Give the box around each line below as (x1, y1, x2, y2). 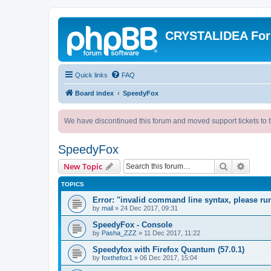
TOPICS (61, 181, 84, 188)
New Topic (64, 161, 102, 172)
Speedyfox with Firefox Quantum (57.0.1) (93, 245, 244, 254)
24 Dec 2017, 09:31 (120, 204, 178, 212)
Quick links (75, 71, 108, 79)
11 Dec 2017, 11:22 (144, 229, 200, 237)
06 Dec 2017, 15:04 (140, 254, 197, 261)
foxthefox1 (102, 254, 132, 261)
